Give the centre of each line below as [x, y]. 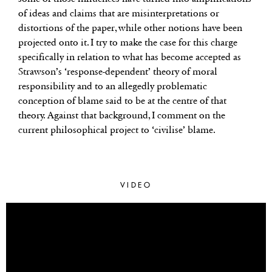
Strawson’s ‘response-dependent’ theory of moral [118, 71]
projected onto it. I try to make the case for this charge [128, 42]
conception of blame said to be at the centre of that [122, 100]
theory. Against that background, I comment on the [122, 115]
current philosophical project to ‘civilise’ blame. [117, 129]
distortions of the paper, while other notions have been [130, 27]
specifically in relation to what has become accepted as [130, 56]
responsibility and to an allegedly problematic [113, 86]
